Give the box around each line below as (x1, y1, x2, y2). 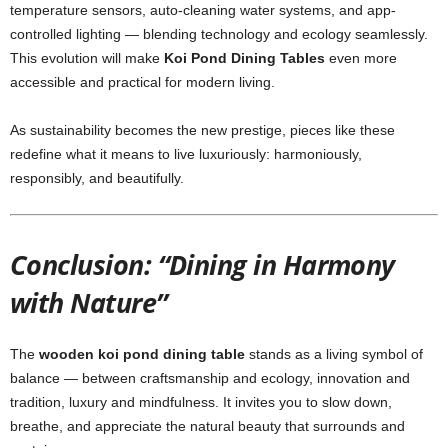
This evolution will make (10, 50, 164, 66)
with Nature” (10, 284, 168, 321)
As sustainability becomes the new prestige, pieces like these (10, 122, 395, 138)
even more (325, 50, 397, 66)
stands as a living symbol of (245, 346, 423, 362)
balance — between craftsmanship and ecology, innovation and (10, 370, 410, 386)
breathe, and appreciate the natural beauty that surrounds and (10, 418, 405, 434)
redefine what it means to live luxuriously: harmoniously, (10, 146, 362, 162)
